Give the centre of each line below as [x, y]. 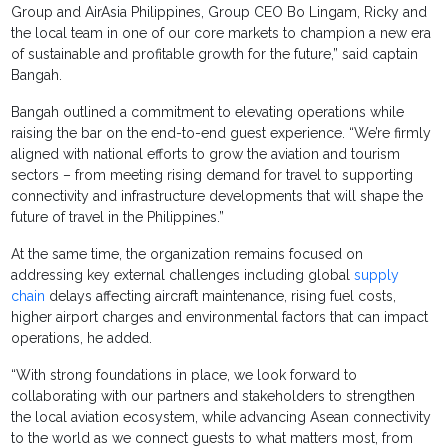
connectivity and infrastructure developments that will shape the [217, 195]
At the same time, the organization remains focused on [187, 253]
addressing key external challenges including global [183, 274]
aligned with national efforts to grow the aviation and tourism [206, 153]
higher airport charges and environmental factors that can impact [220, 316]
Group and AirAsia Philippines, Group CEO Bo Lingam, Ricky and [219, 11]
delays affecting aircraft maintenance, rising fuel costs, [221, 295]
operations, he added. [82, 337]
